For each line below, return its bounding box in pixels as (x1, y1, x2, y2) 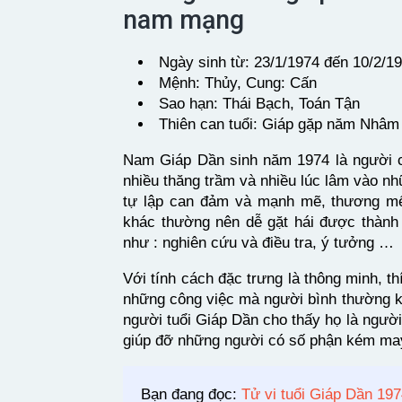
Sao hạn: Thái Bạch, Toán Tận (159, 94, 360, 112)
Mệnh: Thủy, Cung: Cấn (159, 74, 317, 92)
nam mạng (123, 4, 244, 35)
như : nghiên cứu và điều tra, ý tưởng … (123, 233, 394, 251)
